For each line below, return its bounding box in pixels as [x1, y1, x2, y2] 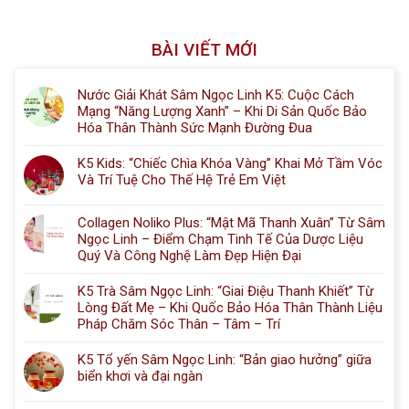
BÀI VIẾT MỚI [152, 39, 257, 61]
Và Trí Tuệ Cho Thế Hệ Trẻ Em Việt [78, 172, 286, 189]
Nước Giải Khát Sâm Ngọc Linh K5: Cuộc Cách [78, 87, 354, 104]
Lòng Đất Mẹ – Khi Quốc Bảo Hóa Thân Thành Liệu [78, 299, 383, 317]
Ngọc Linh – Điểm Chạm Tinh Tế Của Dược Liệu [78, 231, 363, 248]
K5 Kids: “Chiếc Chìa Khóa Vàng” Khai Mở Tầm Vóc [78, 155, 383, 173]
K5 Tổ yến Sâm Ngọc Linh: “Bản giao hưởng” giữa [78, 351, 372, 369]
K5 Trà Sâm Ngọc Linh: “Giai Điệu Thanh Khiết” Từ [78, 283, 373, 300]
